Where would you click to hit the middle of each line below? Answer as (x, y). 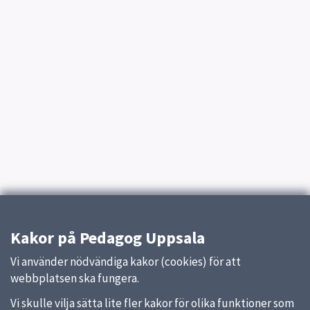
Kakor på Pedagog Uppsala (108, 238)
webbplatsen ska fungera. (75, 278)
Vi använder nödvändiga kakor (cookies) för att (126, 262)
